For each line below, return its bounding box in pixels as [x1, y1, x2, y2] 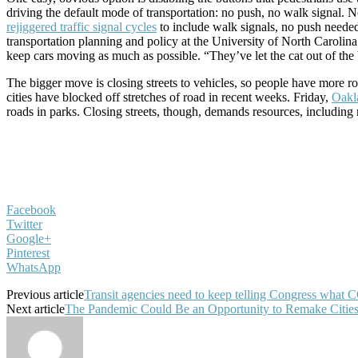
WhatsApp [6, 261, 61, 274]
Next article [6, 302, 65, 316]
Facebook [6, 203, 56, 217]
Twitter [6, 217, 42, 231]
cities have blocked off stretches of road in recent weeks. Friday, [6, 90, 332, 104]
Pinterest [6, 246, 50, 260]
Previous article [6, 288, 84, 301]
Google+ [6, 232, 51, 245]
